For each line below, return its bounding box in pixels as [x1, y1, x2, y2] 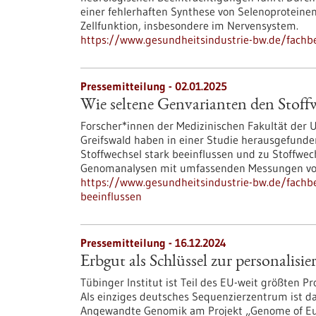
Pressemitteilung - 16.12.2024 [80, 236, 226, 250]
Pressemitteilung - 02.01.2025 [80, 79, 227, 93]
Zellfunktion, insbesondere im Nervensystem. [80, 18, 298, 32]
